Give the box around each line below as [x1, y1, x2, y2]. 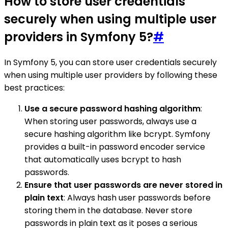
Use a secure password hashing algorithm [24, 102, 201, 115]
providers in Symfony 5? [4, 28, 153, 45]
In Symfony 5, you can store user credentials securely [4, 56, 217, 68]
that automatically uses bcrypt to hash [24, 153, 181, 165]
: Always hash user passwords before [64, 191, 211, 204]
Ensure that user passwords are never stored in [24, 179, 222, 191]
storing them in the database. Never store [24, 204, 192, 216]
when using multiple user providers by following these [4, 69, 217, 81]
